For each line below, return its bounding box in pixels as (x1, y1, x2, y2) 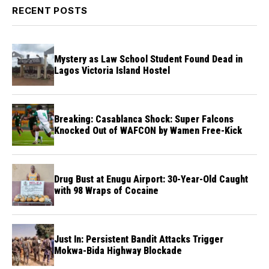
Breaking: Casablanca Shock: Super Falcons (54, 113, 234, 125)
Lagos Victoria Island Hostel (54, 64, 170, 76)
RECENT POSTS (12, 4, 88, 16)
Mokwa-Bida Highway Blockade (54, 244, 182, 256)
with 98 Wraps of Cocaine (54, 184, 159, 196)
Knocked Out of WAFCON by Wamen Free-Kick (54, 124, 242, 136)
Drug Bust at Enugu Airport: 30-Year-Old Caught (54, 173, 248, 185)
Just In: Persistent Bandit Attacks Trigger (54, 233, 223, 245)
